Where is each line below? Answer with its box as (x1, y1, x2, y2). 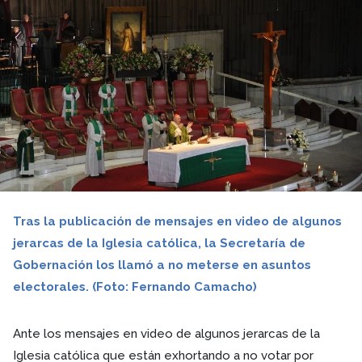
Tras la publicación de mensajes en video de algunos (13, 214, 342, 229)
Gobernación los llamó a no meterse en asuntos (13, 258, 311, 272)
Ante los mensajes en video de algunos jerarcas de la (13, 326, 320, 341)
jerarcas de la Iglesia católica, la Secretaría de (13, 236, 305, 250)
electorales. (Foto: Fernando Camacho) (13, 280, 257, 294)
